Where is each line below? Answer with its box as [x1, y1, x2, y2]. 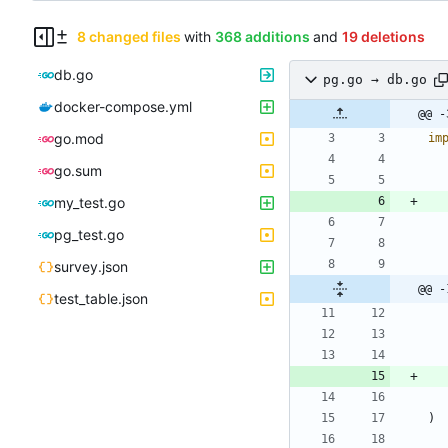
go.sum [54, 161, 102, 179]
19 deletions [341, 27, 425, 45]
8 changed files [76, 27, 181, 45]
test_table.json [54, 289, 148, 307]
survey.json [54, 257, 128, 275]
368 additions [214, 27, 310, 45]
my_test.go [54, 193, 125, 211]
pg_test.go [54, 225, 124, 243]
